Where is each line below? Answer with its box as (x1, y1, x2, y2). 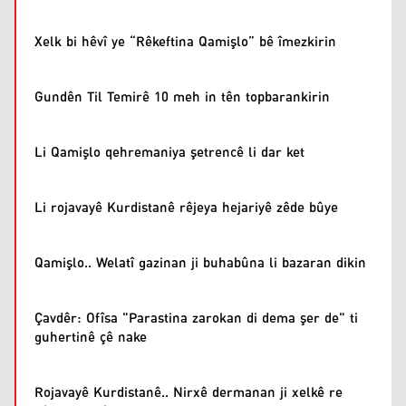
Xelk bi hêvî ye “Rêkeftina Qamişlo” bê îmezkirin (34, 29, 336, 55)
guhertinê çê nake (34, 324, 147, 351)
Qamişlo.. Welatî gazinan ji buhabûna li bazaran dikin (34, 250, 366, 276)
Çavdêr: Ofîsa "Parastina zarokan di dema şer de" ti (34, 305, 358, 332)
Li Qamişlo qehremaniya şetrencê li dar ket (34, 140, 304, 166)
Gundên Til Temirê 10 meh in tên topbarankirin (34, 84, 330, 111)
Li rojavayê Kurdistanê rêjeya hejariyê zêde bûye (34, 195, 338, 221)
